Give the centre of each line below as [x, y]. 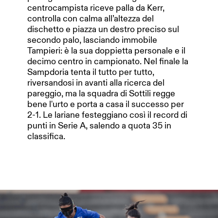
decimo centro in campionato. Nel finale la [108, 61]
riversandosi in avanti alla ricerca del [96, 82]
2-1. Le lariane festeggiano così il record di [107, 115]
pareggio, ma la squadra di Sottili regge [101, 93]
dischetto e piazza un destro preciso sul [103, 29]
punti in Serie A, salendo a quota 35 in [99, 125]
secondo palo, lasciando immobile [92, 40]
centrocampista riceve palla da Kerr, [96, 8]
